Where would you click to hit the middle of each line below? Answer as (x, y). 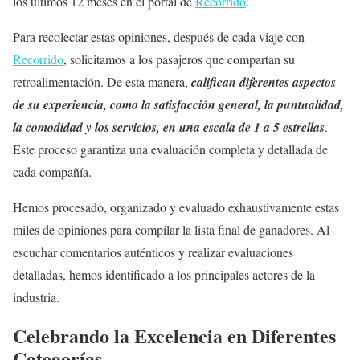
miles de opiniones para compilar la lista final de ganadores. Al (171, 230)
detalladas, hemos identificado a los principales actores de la (164, 275)
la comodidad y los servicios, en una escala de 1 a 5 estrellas (169, 127)
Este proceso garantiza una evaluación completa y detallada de (170, 149)
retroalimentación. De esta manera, (102, 82)
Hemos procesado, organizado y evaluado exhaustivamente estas (176, 207)
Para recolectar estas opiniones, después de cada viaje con (159, 37)
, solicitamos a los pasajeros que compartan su (179, 59)
